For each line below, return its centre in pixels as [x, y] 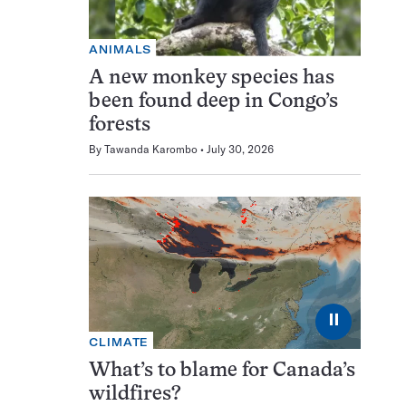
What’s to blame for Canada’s [222, 372]
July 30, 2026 [240, 149]
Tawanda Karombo [151, 149]
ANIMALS [121, 49]
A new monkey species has [212, 78]
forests [120, 125]
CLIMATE [119, 343]
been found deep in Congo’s [213, 101]
